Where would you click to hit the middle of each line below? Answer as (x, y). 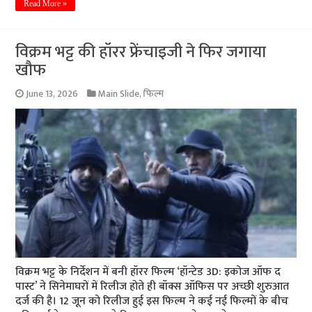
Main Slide (119, 94)
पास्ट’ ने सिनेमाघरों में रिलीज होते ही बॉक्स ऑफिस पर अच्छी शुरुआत (153, 287)
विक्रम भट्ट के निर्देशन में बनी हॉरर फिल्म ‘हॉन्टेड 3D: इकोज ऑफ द (148, 272)
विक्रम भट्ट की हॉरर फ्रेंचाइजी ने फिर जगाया (141, 52)
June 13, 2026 (52, 94)
